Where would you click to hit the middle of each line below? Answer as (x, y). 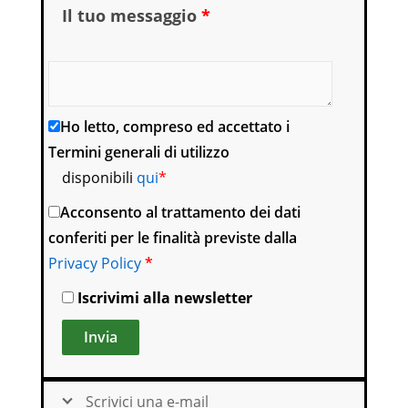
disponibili (99, 178)
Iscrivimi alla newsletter (165, 298)
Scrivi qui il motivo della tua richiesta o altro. (214, 48)
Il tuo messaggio (132, 16)
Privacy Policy (95, 264)
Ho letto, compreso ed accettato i (175, 127)
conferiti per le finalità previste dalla (173, 238)
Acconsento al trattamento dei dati (180, 213)
